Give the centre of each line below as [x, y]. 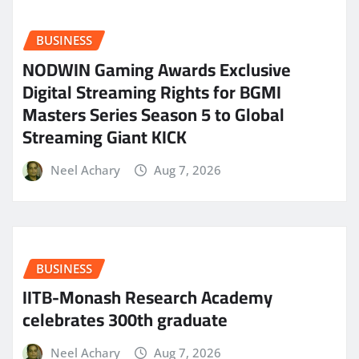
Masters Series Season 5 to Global [153, 115]
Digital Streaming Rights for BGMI [152, 93]
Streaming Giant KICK [105, 137]
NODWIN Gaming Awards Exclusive [157, 70]
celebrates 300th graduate [125, 320]
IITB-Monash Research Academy [147, 298]
